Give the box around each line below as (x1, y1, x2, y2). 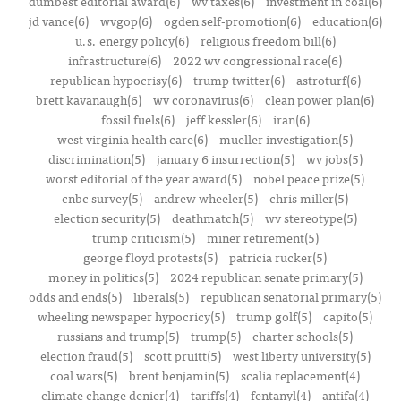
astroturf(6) (295, 70, 361, 90)
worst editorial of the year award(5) (46, 168, 242, 188)
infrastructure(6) (68, 50, 161, 70)
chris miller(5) (269, 188, 348, 208)
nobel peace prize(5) (253, 168, 364, 188)
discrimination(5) (47, 149, 145, 168)
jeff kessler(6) (185, 109, 261, 129)
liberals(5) (133, 286, 189, 306)
